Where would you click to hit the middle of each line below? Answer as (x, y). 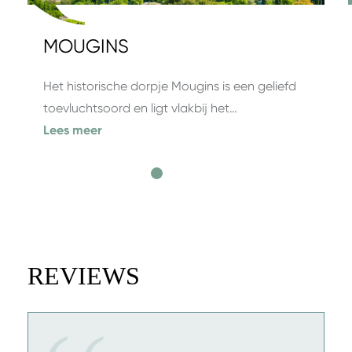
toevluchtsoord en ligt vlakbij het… (140, 108)
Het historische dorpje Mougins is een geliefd (170, 86)
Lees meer (73, 130)
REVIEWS (84, 275)
